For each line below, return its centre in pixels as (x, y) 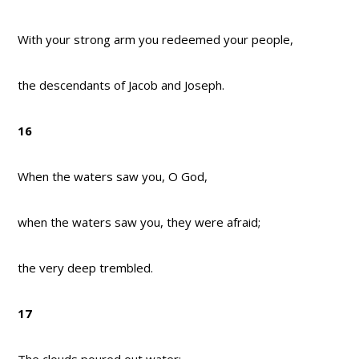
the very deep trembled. (86, 268)
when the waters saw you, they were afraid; (139, 222)
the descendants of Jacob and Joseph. (121, 85)
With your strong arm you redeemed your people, (156, 40)
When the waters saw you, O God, (113, 177)
